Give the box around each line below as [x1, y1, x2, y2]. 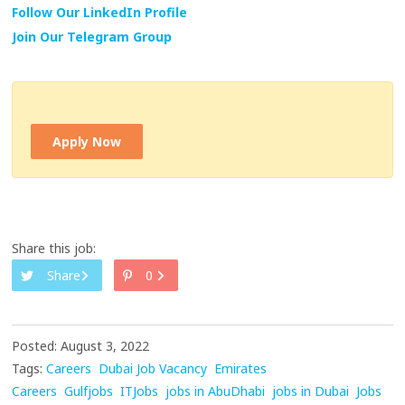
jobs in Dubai [272, 382, 350, 400]
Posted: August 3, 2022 [12, 337, 150, 355]
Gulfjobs [64, 382, 114, 400]
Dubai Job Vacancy [99, 360, 208, 378]
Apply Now [52, 133, 122, 151]
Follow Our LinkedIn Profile [12, 4, 188, 22]
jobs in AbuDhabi [165, 382, 266, 400]
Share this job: [12, 240, 97, 258]
